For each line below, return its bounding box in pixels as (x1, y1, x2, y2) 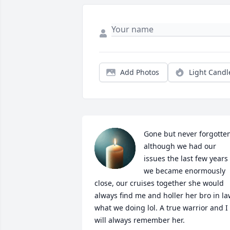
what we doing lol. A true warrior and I (94, 203, 228, 213)
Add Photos (120, 67, 159, 78)
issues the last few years (144, 154, 228, 164)
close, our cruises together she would (94, 178, 224, 188)
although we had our (144, 141, 216, 151)
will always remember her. (94, 215, 185, 225)
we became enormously (144, 166, 225, 176)
